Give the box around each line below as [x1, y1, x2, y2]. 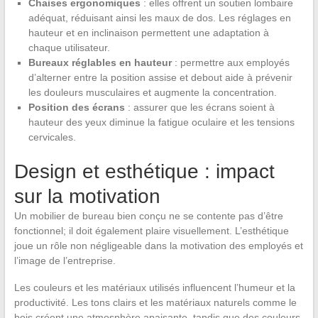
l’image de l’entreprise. [13, 254, 116, 266]
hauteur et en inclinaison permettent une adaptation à [28, 26, 269, 38]
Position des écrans [28, 101, 128, 113]
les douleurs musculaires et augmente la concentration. [28, 86, 277, 98]
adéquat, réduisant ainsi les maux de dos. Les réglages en [28, 11, 291, 23]
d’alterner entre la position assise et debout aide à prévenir [28, 71, 292, 83]
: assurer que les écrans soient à [127, 101, 275, 113]
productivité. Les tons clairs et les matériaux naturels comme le [13, 296, 297, 308]
